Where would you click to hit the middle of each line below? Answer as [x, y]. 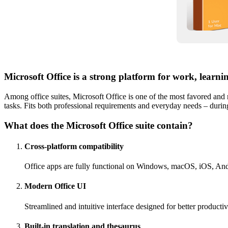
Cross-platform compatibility [74, 146]
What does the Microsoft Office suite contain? [98, 125]
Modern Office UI [55, 186]
